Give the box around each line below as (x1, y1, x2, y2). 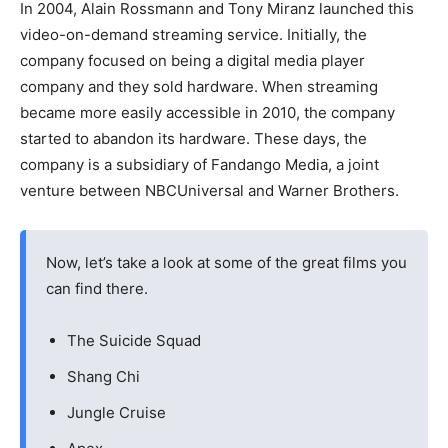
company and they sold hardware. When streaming (20, 77, 378, 96)
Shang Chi (67, 367, 140, 386)
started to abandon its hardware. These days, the (20, 129, 367, 148)
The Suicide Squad (67, 331, 201, 350)
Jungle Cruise (67, 403, 166, 422)
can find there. (46, 279, 148, 298)
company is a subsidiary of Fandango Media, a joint (20, 155, 379, 174)
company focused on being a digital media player (20, 51, 365, 70)
